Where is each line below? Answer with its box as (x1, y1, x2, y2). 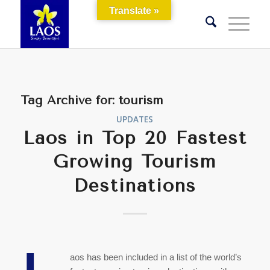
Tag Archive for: (20, 93, 119, 107)
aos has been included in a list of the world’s (70, 251, 242, 262)
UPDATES (116, 114, 154, 125)
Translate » (109, 5, 159, 16)
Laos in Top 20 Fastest (22, 127, 247, 149)
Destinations (73, 175, 196, 196)
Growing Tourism (53, 151, 217, 172)
